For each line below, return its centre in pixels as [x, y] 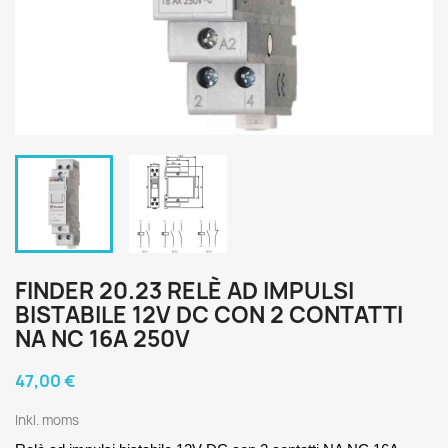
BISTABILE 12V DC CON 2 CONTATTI [209, 315]
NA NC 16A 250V [102, 339]
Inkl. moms [47, 420]
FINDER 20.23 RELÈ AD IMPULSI [184, 291]
